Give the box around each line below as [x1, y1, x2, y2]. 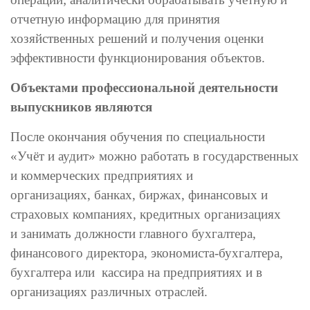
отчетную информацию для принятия [10, 12, 220, 26]
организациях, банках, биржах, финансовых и [10, 188, 268, 202]
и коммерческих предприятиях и [10, 168, 193, 183]
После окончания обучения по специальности [10, 129, 265, 144]
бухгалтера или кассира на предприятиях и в [10, 265, 262, 280]
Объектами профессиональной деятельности [10, 80, 278, 95]
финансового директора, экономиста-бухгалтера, [10, 246, 283, 260]
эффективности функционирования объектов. [10, 51, 265, 65]
